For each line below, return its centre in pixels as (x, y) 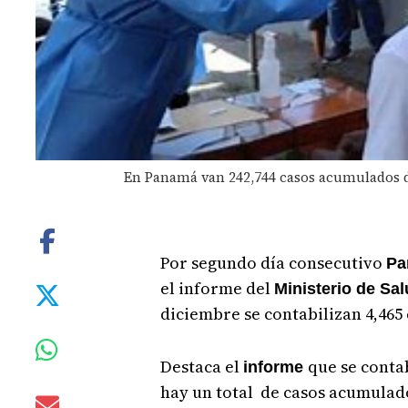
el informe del (217, 288)
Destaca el (201, 366)
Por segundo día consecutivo (273, 262)
